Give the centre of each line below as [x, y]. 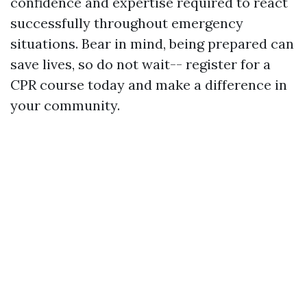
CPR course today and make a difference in [149, 85]
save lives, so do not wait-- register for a [140, 64]
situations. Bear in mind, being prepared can [152, 44]
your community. [65, 106]
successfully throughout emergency [127, 23]
